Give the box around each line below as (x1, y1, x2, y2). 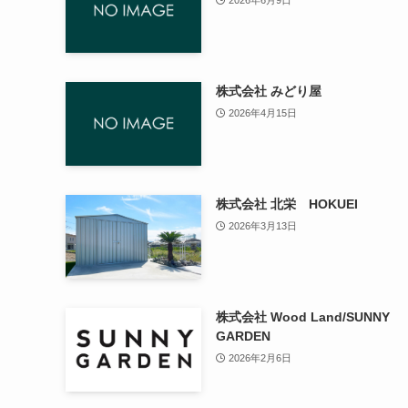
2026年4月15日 (229, 107, 298, 118)
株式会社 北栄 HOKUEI (216, 197, 359, 212)
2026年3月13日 (229, 219, 298, 231)
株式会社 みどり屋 (216, 84, 322, 99)
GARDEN (216, 329, 271, 344)
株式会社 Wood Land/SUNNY (216, 310, 391, 325)
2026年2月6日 (229, 352, 292, 363)
